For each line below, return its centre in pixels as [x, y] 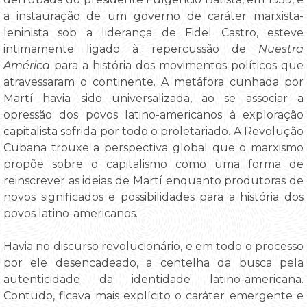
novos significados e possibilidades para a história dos [153, 197]
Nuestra [281, 49]
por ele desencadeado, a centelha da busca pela [153, 263]
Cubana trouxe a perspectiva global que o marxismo [153, 148]
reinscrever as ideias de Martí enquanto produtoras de [153, 181]
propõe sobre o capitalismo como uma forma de [153, 164]
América [27, 66]
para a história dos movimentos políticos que [177, 66]
